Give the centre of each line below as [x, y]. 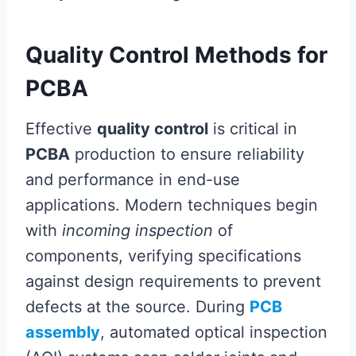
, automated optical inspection [214, 332]
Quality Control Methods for [176, 54]
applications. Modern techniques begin [172, 205]
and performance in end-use [133, 179]
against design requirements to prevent [173, 281]
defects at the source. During [137, 306]
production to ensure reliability [187, 154]
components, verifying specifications [163, 255]
